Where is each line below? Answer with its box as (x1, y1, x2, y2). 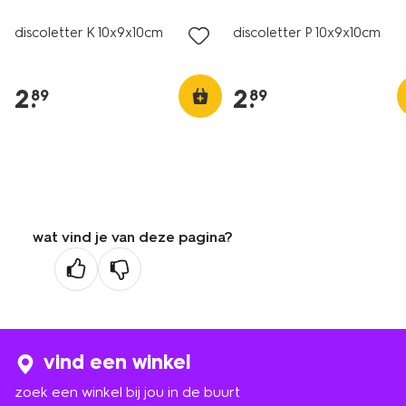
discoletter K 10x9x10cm (14, 24, 163, 41)
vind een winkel (43, 350, 190, 374)
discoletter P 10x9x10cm (233, 24, 382, 41)
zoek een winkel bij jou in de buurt (14, 383, 240, 401)
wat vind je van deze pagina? (33, 228, 233, 246)
